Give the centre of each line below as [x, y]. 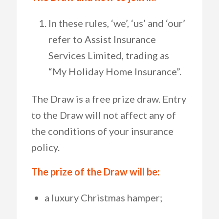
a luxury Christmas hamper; [103, 197]
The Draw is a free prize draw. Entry [109, 99]
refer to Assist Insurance [102, 39]
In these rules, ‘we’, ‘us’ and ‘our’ [117, 23]
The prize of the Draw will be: [95, 172]
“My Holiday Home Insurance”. [115, 71]
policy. [45, 147]
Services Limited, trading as [109, 55]
